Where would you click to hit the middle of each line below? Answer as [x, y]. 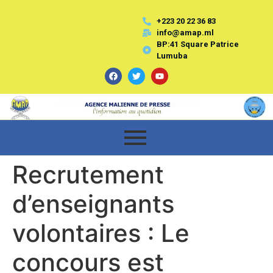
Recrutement [88, 174]
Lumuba [172, 56]
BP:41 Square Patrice [197, 44]
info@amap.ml [185, 33]
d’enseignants [93, 204]
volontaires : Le [101, 233]
